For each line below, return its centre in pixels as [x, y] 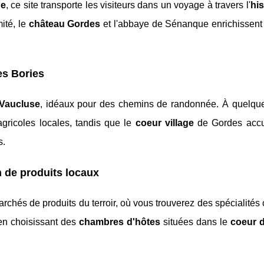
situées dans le [195, 222]
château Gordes [65, 24]
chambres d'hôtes [120, 222]
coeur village [164, 123]
